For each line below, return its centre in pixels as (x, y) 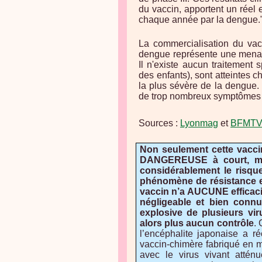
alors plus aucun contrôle (196, 223)
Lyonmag (199, 123)
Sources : (159, 123)
